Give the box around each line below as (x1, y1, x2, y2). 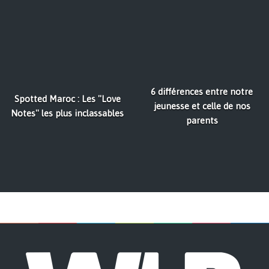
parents (186, 115, 218, 126)
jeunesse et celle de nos (153, 101, 250, 112)
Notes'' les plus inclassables (11, 108, 124, 119)
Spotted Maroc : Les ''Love (14, 94, 121, 104)
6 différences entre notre (151, 86, 253, 97)
